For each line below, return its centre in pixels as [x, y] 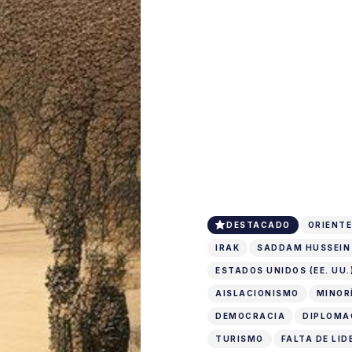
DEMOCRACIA [250, 315]
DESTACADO [258, 224]
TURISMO [240, 338]
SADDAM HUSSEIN [304, 247]
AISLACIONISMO [257, 293]
